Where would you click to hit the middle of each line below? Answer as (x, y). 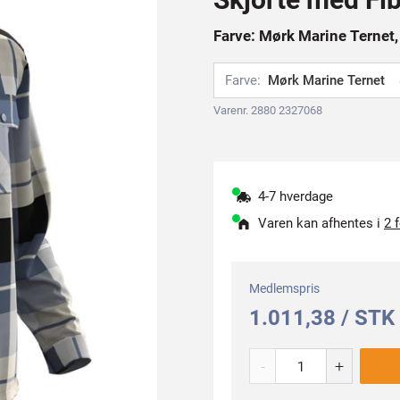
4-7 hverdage (296, 196)
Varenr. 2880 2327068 (268, 110)
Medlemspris (284, 288)
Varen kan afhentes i (321, 223)
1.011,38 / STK (322, 318)
